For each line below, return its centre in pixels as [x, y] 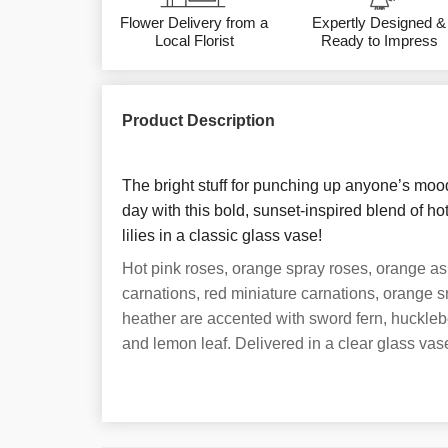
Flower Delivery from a [194, 22]
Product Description [198, 120]
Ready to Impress [379, 40]
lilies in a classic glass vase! [222, 235]
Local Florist [194, 40]
